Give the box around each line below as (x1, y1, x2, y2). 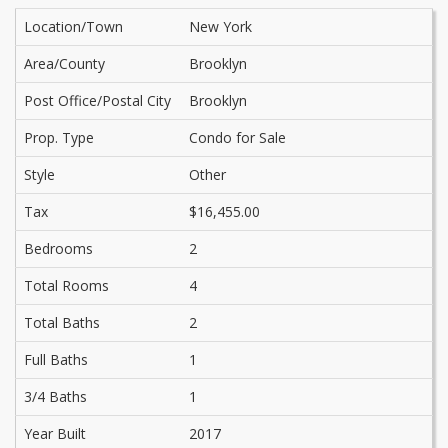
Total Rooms (24, 276, 109, 295)
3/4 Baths (24, 387, 87, 406)
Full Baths (24, 350, 88, 369)
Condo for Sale (189, 128, 286, 147)
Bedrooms (24, 239, 93, 258)
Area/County (24, 54, 105, 73)
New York (189, 17, 252, 36)
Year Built (24, 424, 86, 443)
